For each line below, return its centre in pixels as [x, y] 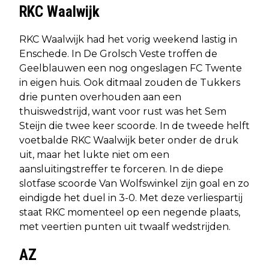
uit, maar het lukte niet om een [94, 154]
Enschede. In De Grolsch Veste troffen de [118, 53]
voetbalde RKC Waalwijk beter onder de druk [129, 140]
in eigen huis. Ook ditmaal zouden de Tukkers [130, 82]
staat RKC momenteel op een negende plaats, [130, 212]
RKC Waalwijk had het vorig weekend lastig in [128, 39]
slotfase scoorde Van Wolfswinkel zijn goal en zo [134, 183]
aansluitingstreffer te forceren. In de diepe [121, 169]
